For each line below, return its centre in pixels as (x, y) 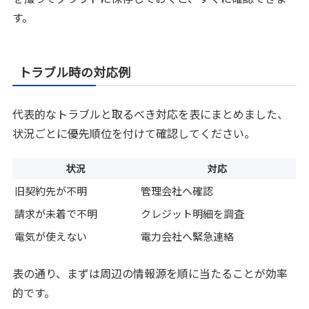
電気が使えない (51, 237)
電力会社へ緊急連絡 (188, 237)
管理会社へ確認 (177, 191)
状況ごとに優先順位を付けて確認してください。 (134, 133)
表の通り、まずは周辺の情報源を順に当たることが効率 (150, 273)
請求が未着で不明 (56, 214)
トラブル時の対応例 (75, 72)
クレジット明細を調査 (193, 214)
